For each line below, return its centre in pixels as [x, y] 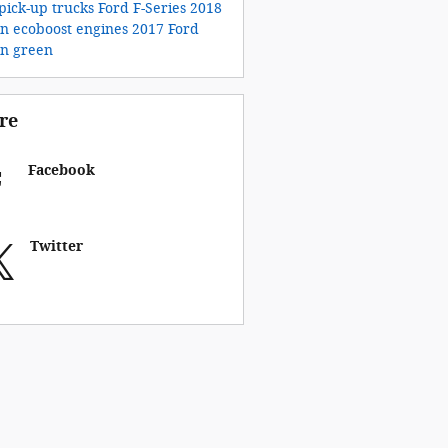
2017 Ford [165, 29]
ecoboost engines [72, 29]
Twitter [56, 246]
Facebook [61, 170]
